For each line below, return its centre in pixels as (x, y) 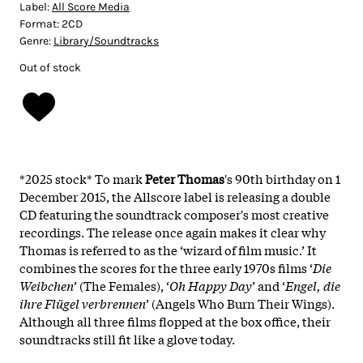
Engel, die (313, 285)
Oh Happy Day (211, 285)
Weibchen (47, 285)
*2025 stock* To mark (82, 178)
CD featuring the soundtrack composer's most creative (174, 214)
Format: (41, 23)
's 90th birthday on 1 (282, 178)
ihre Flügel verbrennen (83, 303)
